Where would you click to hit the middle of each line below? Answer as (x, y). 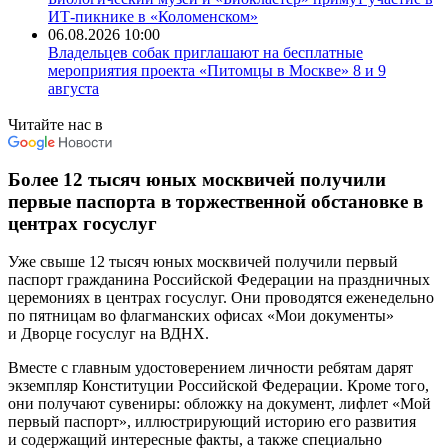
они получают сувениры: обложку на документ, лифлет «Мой (219, 404)
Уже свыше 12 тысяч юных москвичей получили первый (203, 262)
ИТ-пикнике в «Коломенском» (153, 16)
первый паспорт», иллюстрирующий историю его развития (212, 422)
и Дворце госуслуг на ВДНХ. (108, 334)
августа (73, 88)
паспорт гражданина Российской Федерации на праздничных (219, 280)
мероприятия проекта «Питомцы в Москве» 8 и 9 (217, 70)
